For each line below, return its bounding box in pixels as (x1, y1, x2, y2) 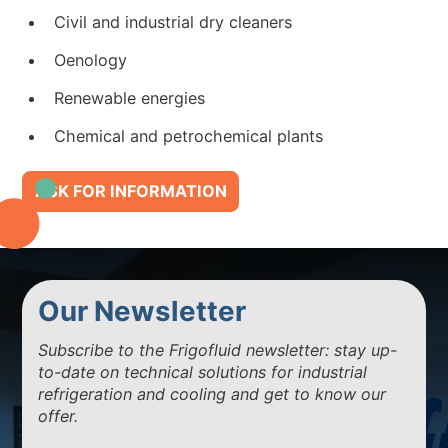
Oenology (54, 50, 128, 70)
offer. (38, 406, 79, 427)
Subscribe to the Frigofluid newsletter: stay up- (38, 340, 398, 361)
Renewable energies (54, 88, 206, 108)
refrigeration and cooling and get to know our (38, 384, 387, 405)
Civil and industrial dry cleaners (54, 12, 293, 32)
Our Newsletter (38, 293, 247, 328)
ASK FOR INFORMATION (34, 181, 227, 202)
